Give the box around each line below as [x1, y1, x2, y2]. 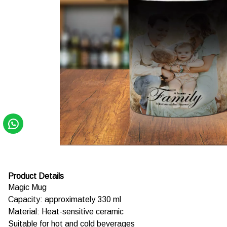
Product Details [8, 172, 64, 180]
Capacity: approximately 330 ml [8, 195, 121, 204]
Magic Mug [8, 183, 47, 192]
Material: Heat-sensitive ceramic [8, 207, 124, 216]
